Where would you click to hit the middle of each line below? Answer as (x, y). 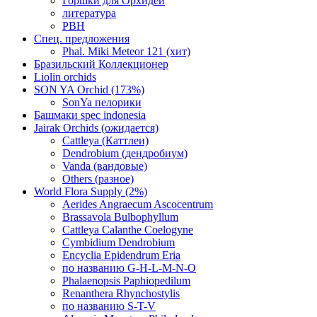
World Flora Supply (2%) (91, 191)
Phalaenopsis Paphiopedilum (126, 281)
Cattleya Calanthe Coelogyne (128, 230)
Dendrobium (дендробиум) (125, 153)
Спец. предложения (82, 39)
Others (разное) (98, 179)
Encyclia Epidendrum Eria (121, 255)
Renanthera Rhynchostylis (121, 293)
